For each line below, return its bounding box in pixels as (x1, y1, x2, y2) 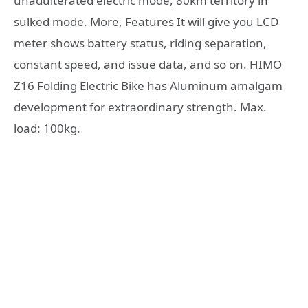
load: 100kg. (14, 120, 80, 136)
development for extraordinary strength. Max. (14, 98, 267, 115)
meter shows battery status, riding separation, (14, 34, 267, 51)
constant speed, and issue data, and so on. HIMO (14, 56, 282, 72)
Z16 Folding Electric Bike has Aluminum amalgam (14, 77, 283, 93)
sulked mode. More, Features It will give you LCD (14, 13, 278, 30)
